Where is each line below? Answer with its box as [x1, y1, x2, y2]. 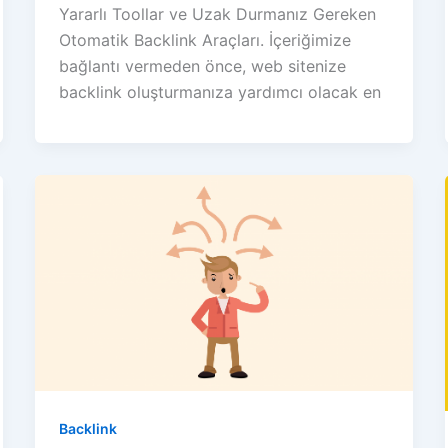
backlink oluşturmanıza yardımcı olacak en [58, 82, 381, 103]
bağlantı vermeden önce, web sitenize [58, 56, 346, 77]
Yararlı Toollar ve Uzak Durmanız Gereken [58, 4, 376, 25]
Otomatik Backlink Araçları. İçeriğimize [58, 30, 351, 51]
